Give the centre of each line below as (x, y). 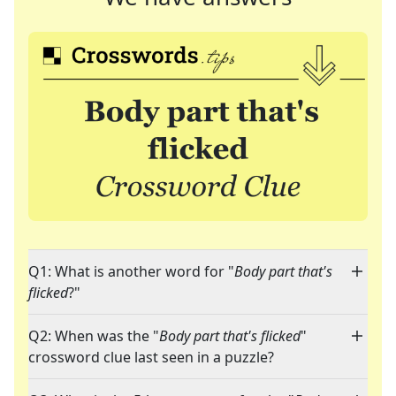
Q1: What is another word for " (131, 272)
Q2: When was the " (94, 336)
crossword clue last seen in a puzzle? (151, 358)
